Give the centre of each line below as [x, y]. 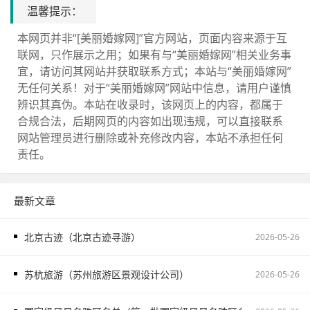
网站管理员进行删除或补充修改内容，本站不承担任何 [150, 138]
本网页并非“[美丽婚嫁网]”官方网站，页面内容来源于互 [152, 38]
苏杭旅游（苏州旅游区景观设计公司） [107, 275]
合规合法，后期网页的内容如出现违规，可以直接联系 [150, 121]
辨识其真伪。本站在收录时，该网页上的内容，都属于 [150, 105]
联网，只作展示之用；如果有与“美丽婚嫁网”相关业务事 [154, 55]
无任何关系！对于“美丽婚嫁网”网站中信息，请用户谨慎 [154, 88]
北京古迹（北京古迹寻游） [82, 237]
